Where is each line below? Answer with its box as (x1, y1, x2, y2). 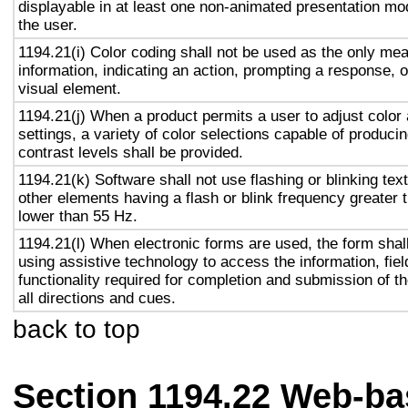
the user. (18, 15, 77, 34)
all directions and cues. (18, 289, 176, 307)
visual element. (18, 79, 121, 97)
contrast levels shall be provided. (18, 143, 243, 161)
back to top (13, 314, 140, 343)
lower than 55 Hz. (18, 207, 138, 225)
